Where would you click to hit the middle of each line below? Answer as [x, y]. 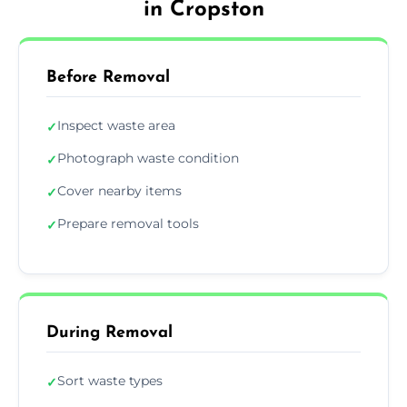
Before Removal [108, 77]
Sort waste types [110, 380]
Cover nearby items [119, 190]
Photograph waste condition [148, 158]
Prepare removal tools [128, 223]
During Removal [109, 333]
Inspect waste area [116, 125]
